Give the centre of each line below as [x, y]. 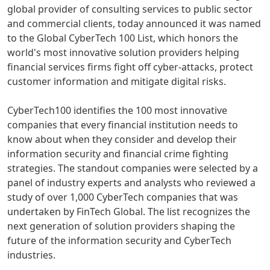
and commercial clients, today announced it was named [134, 24]
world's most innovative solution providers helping [123, 53]
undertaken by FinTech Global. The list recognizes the [129, 212]
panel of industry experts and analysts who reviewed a [131, 183]
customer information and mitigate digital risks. [117, 82]
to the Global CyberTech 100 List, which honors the [123, 38]
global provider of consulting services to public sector [130, 9]
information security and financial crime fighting [118, 154]
